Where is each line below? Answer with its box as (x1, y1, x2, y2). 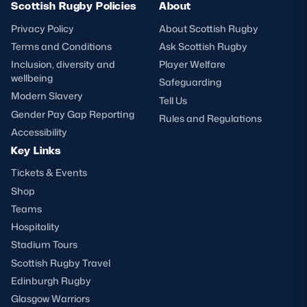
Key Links (11, 144, 62, 157)
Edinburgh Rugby (11, 273, 91, 287)
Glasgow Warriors (11, 291, 90, 305)
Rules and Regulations (159, 111, 262, 125)
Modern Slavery (11, 89, 83, 103)
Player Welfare (159, 58, 225, 71)
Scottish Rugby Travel (11, 256, 110, 269)
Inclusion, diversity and (11, 58, 115, 71)
